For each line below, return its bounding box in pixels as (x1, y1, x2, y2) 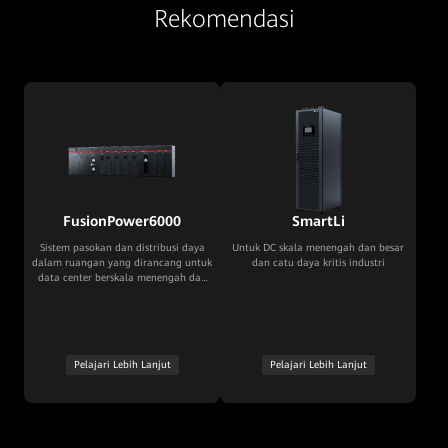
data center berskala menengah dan (37, 272, 207, 284)
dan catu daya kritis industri (251, 257, 385, 269)
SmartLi (291, 213, 345, 230)
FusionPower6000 (63, 213, 181, 230)
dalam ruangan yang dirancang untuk (32, 257, 212, 269)
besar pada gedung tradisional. (49, 287, 195, 299)
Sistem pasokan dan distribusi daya (39, 242, 205, 254)
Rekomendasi (153, 5, 295, 34)
